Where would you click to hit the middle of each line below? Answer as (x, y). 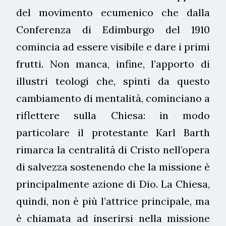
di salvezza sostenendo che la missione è (113, 166)
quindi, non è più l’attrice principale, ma (113, 201)
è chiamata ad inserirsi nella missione (113, 218)
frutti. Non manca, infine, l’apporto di (113, 64)
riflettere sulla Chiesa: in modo (113, 115)
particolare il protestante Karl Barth (113, 132)
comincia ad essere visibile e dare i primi (113, 46)
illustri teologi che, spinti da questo (113, 81)
